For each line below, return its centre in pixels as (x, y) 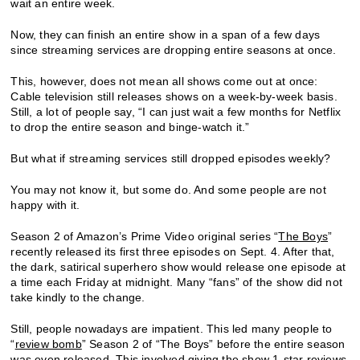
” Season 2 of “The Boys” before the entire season (213, 344)
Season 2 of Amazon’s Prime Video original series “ (145, 236)
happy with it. (45, 205)
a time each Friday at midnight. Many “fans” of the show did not (177, 282)
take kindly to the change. (78, 297)
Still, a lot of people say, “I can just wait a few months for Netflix (176, 111)
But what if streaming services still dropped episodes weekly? (171, 158)
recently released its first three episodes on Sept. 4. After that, (173, 251)
